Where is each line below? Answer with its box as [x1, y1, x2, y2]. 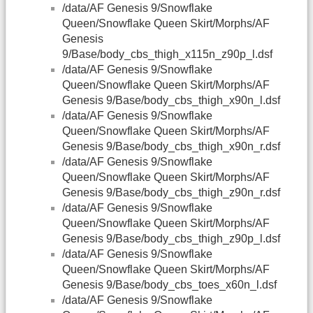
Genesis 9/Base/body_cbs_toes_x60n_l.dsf [62, 279, 277, 291]
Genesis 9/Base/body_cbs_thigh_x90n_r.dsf [62, 140, 280, 153]
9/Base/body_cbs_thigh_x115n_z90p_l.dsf [62, 48, 272, 61]
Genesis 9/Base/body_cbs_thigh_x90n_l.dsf [62, 94, 280, 107]
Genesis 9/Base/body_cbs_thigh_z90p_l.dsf [62, 233, 280, 245]
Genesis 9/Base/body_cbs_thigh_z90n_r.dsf [62, 187, 280, 199]
